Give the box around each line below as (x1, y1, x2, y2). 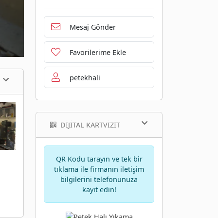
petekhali (69, 73, 100, 82)
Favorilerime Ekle (69, 47, 126, 57)
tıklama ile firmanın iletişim (54, 164, 144, 174)
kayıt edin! (82, 185, 116, 195)
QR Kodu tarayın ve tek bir (55, 154, 143, 164)
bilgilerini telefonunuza (60, 175, 138, 184)
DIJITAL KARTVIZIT (60, 120, 120, 130)
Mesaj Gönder (69, 22, 116, 32)
